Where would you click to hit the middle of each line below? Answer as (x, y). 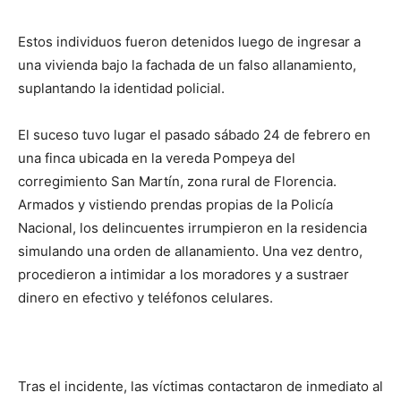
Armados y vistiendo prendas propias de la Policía (175, 205)
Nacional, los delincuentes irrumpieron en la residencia (192, 228)
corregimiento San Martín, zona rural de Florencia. (177, 181)
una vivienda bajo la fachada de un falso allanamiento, (187, 65)
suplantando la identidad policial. (121, 88)
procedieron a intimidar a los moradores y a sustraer (183, 274)
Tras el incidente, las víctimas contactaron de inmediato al (200, 386)
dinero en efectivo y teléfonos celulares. (145, 298)
